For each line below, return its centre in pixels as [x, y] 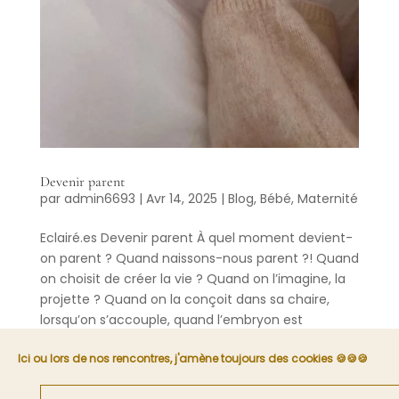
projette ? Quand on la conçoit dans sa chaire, [184, 299]
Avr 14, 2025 [181, 198]
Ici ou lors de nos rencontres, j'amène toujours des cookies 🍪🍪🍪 [194, 358]
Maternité [327, 198]
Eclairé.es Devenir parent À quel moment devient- [196, 237]
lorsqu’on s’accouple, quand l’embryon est [171, 319]
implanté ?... [77, 340]
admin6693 [99, 198]
